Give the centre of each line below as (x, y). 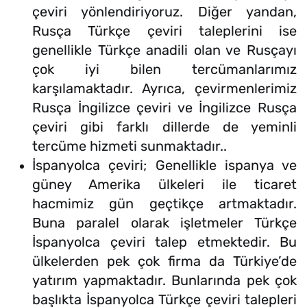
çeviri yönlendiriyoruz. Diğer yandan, (164, 12)
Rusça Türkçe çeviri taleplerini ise (164, 31)
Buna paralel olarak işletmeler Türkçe (164, 223)
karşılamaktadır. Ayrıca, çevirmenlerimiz (164, 89)
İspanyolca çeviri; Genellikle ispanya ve (164, 165)
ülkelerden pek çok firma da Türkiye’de (164, 261)
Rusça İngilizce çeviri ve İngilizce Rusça (164, 108)
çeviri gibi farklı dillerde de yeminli (164, 127)
